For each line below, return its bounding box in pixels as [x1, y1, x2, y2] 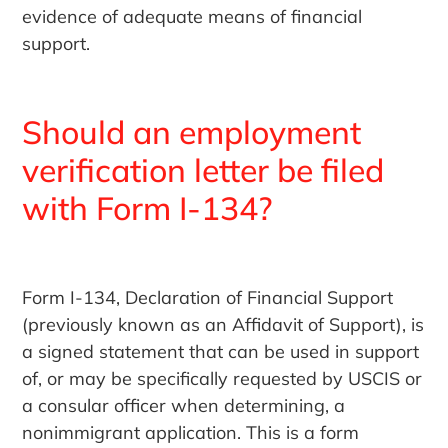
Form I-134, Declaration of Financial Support [22, 286, 394, 310]
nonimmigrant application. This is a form [22, 421, 360, 445]
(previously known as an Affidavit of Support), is [22, 313, 425, 337]
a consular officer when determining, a [22, 394, 346, 418]
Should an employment [22, 112, 362, 153]
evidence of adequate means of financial [22, 5, 363, 29]
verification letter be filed [22, 150, 385, 191]
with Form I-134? [22, 188, 273, 229]
